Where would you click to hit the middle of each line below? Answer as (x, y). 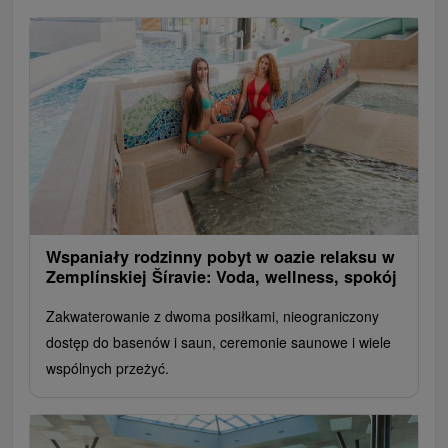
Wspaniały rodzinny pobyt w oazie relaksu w (220, 257)
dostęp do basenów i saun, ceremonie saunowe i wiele (218, 342)
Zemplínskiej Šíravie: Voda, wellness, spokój (221, 277)
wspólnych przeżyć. (107, 368)
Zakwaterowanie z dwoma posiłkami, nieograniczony (212, 316)
